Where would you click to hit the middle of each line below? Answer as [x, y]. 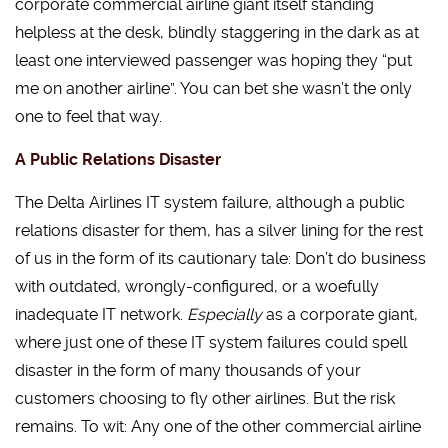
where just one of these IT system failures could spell [211, 342]
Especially [222, 314]
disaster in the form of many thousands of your [188, 370]
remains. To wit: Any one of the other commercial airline [218, 426]
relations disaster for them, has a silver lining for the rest [219, 230]
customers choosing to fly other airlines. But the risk [205, 398]
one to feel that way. [88, 116]
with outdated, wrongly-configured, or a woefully [197, 286]
